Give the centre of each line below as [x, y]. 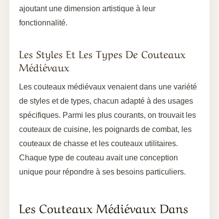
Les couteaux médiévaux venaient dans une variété [108, 87]
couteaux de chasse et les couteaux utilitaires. [99, 143]
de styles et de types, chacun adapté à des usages [106, 101]
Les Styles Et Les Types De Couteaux [102, 53]
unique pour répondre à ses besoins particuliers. [102, 172]
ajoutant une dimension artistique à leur [87, 8]
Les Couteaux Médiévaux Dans [103, 207]
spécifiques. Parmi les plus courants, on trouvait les [108, 115]
